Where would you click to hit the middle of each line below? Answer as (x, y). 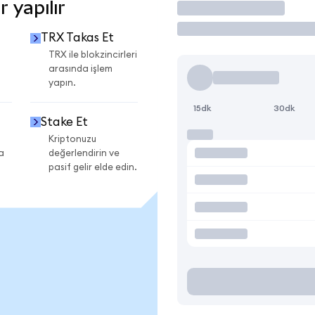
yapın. (62, 83)
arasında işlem (81, 69)
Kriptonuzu (72, 139)
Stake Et (64, 122)
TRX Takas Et (77, 38)
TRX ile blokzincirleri (93, 55)
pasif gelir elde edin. (93, 167)
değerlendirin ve (84, 153)
